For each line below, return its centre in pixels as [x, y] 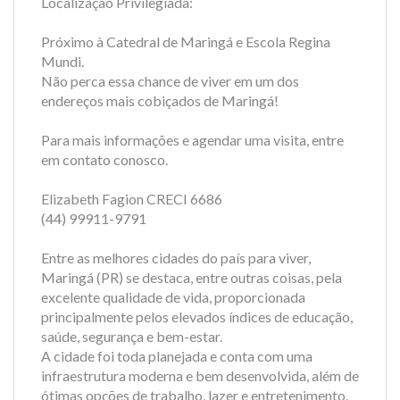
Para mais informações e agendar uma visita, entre [192, 139]
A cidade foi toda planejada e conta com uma [177, 355]
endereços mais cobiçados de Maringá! [160, 100]
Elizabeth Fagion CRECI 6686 [132, 198]
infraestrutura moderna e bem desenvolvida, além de [200, 375]
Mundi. [62, 61]
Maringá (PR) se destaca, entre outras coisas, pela [192, 277]
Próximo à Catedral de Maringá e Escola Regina [186, 41]
